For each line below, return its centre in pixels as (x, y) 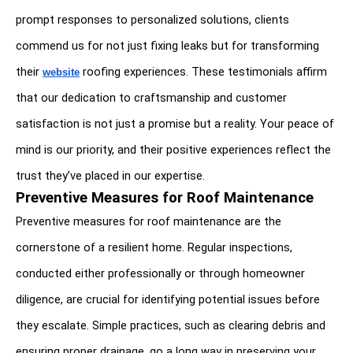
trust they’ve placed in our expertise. (110, 176)
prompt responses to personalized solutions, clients (152, 20)
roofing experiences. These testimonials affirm (203, 72)
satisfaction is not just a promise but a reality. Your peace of (175, 124)
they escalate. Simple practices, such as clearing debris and (171, 326)
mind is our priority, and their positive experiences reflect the (173, 150)
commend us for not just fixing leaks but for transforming (167, 46)
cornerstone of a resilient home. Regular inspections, (154, 248)
